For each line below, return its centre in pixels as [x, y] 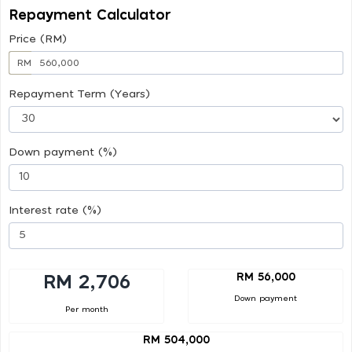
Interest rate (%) [55, 210]
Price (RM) [38, 39]
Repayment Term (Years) [79, 94]
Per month [86, 309]
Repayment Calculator [90, 15]
